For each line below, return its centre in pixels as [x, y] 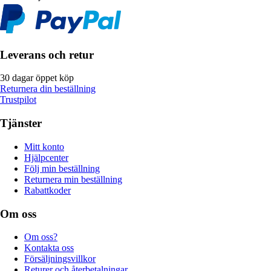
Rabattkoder [47, 190]
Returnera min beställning [73, 179]
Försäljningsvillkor [60, 259]
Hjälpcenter [46, 157]
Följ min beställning [62, 168]
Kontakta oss [49, 248]
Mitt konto [44, 146]
